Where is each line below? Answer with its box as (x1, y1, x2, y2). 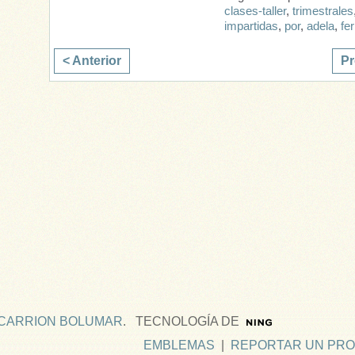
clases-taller (224, 5, 286, 18)
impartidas (224, 20, 278, 33)
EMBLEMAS (143, 338, 215, 352)
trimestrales (292, 5, 353, 18)
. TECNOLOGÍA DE (123, 314, 239, 328)
